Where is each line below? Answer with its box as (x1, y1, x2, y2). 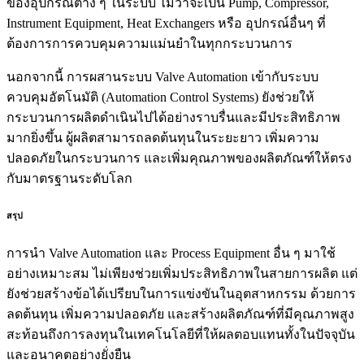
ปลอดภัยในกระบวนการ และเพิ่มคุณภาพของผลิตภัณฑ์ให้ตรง (6, 151, 352, 165)
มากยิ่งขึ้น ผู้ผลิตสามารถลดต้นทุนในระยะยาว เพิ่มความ (6, 131, 319, 145)
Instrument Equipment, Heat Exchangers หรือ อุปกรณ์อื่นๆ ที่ (6, 16, 326, 30)
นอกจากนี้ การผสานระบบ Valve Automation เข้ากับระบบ (6, 70, 318, 84)
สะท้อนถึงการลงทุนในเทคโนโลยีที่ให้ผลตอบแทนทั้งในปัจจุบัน (6, 327, 355, 341)
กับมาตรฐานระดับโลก (6, 171, 132, 185)
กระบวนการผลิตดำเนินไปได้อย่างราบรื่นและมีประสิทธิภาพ (6, 110, 340, 124)
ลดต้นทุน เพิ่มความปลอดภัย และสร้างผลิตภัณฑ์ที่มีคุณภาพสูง (6, 306, 354, 321)
